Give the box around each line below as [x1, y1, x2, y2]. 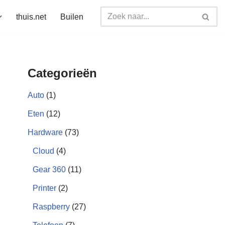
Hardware [28, 128, 63, 137]
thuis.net [16, 13, 46, 21]
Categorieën [28, 66, 97, 80]
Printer [33, 184, 56, 192]
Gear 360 [33, 165, 66, 174]
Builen [60, 13, 83, 21]
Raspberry [33, 202, 70, 211]
